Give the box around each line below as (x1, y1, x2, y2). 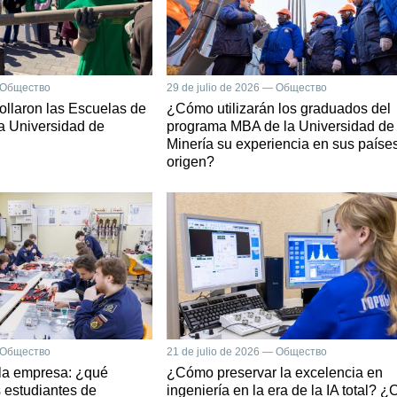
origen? (167, 153, 214, 169)
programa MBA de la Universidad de (167, 118, 394, 134)
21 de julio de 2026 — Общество (167, 346, 327, 358)
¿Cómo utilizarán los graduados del (167, 100, 391, 116)
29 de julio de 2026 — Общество (167, 81, 327, 94)
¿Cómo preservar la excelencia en (167, 365, 383, 380)
